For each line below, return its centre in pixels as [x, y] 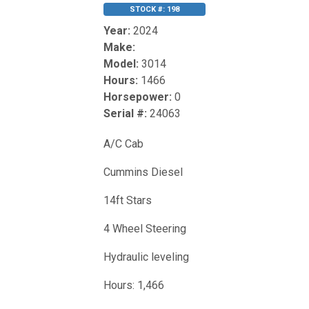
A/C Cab [125, 143]
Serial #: [125, 113]
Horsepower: [138, 97]
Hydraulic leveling [148, 257]
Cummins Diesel [144, 172]
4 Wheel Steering [146, 228]
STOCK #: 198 [154, 9]
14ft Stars [129, 200]
